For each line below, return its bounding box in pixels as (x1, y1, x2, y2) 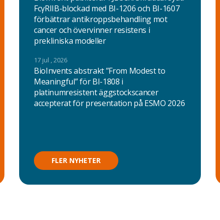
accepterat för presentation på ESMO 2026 (33, 98, 185, 109)
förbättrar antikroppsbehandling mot (33, 14, 167, 25)
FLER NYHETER (51, 156, 101, 165)
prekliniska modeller (33, 35, 106, 46)
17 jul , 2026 (33, 55, 67, 64)
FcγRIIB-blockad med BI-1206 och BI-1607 (33, 3, 180, 14)
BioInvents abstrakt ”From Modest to (33, 65, 165, 76)
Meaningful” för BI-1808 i (33, 76, 123, 87)
